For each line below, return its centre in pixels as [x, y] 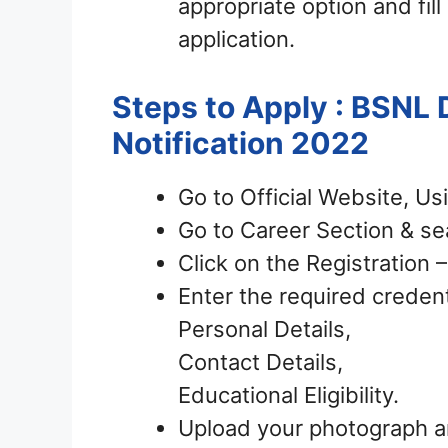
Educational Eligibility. [288, 395]
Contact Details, [260, 362]
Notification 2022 [240, 143]
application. [236, 39]
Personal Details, [264, 329]
